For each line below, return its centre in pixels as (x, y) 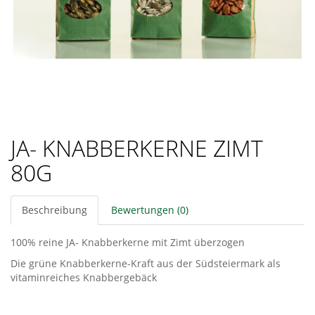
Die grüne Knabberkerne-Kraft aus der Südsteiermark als (146, 263)
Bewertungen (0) (150, 210)
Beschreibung (54, 210)
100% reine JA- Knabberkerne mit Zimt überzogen (129, 242)
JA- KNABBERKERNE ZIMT (137, 148)
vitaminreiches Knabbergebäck (84, 277)
